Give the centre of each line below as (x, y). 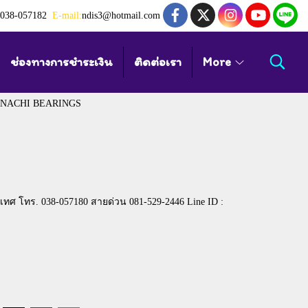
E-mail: (67, 16)
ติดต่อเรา (157, 62)
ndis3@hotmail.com (121, 16)
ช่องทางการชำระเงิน (61, 62)
